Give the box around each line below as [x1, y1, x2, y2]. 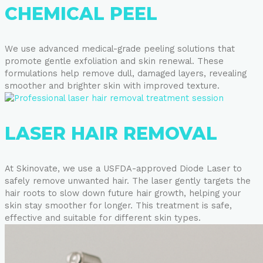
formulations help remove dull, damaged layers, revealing [5, 68, 247, 79]
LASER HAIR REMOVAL [5, 123, 217, 144]
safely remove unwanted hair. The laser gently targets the [5, 176, 251, 186]
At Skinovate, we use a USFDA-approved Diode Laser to [5, 163, 242, 174]
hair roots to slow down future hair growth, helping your [5, 188, 241, 198]
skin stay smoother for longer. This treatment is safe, [5, 200, 232, 211]
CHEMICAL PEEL [5, 3, 157, 25]
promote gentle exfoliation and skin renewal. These [5, 56, 224, 66]
